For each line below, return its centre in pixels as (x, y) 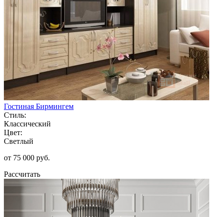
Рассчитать (22, 174)
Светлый (19, 141)
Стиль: (15, 115)
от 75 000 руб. (27, 157)
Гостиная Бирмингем (39, 106)
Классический (27, 124)
